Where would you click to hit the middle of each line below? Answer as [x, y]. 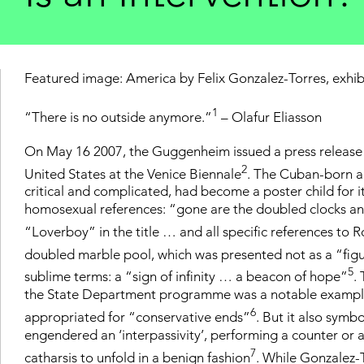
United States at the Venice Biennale [133, 173]
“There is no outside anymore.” [118, 117]
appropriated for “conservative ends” [137, 316]
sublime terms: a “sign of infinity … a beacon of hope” [186, 277]
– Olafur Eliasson [270, 117]
